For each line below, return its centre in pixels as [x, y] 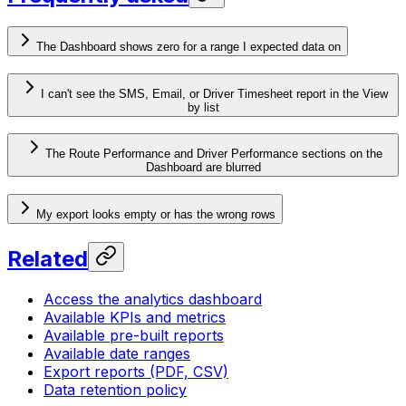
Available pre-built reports [134, 336]
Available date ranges [117, 354]
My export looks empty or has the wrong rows [156, 215]
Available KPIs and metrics [135, 318]
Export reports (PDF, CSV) [136, 372]
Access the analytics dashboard [153, 300]
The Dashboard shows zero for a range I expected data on [188, 47]
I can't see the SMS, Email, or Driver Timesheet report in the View [214, 93]
